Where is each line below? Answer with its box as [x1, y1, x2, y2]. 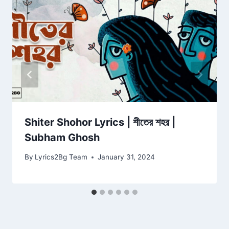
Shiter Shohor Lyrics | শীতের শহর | [25, 116, 175, 128]
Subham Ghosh [25, 131, 100, 144]
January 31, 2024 [98, 153, 155, 162]
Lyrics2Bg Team [35, 153, 88, 162]
